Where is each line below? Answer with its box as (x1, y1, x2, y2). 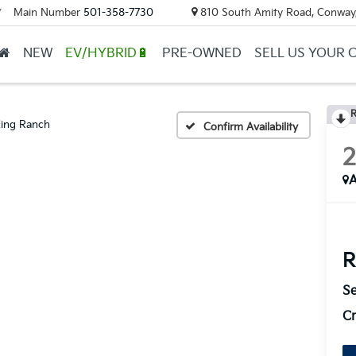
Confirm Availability (203, 120, 298, 133)
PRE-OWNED (161, 45, 242, 61)
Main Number (13, 6, 80, 19)
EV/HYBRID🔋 (64, 45, 149, 61)
